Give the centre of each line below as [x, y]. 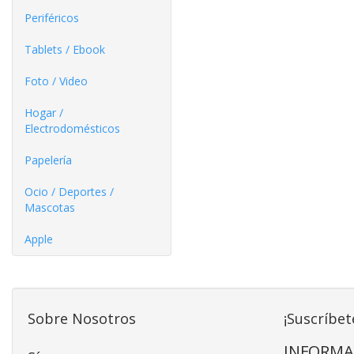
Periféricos [52, 18]
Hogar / [44, 113]
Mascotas [50, 207]
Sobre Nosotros [82, 318]
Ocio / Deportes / [69, 192]
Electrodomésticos [72, 128]
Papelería [48, 160]
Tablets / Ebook [65, 49]
